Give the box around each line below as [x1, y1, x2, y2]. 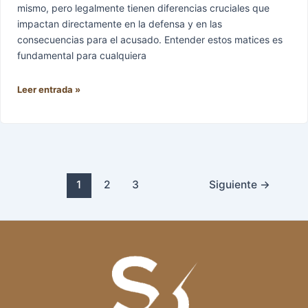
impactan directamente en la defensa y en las [17, 17, 222, 30]
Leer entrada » [17, 83, 80, 95]
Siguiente [208, 177, 260, 191]
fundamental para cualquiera [17, 49, 146, 61]
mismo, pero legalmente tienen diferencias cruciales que [17, 1, 269, 14]
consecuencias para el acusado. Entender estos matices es [17, 33, 283, 45]
